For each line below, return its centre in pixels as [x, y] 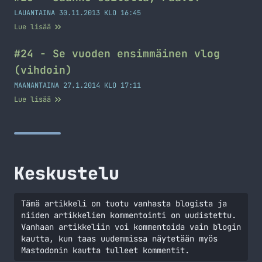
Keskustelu [67, 173]
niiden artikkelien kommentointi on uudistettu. [129, 215]
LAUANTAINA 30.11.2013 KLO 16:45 [77, 13]
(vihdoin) [43, 70]
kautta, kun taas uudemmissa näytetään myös [119, 239]
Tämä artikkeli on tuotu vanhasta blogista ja [124, 204]
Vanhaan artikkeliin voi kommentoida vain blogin [131, 227]
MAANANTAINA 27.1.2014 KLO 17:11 [77, 85]
